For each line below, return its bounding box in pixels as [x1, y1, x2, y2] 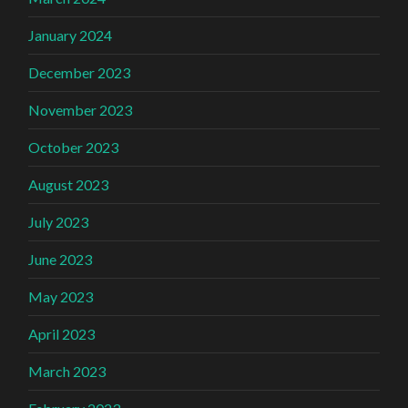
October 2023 [28, 138, 119, 156]
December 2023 [28, 63, 131, 81]
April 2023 [28, 324, 96, 342]
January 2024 [28, 25, 113, 44]
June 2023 [28, 250, 93, 268]
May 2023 [28, 287, 94, 305]
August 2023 [28, 175, 109, 193]
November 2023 [28, 100, 133, 118]
